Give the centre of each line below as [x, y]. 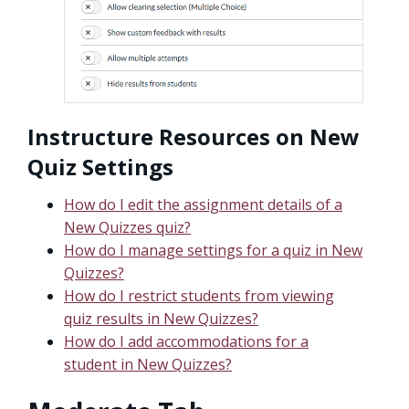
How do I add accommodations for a [186, 341]
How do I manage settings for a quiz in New [213, 250]
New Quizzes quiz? [127, 227]
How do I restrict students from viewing [199, 296]
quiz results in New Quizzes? [161, 319]
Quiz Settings [100, 167]
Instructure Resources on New [194, 136]
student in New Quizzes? [148, 364]
